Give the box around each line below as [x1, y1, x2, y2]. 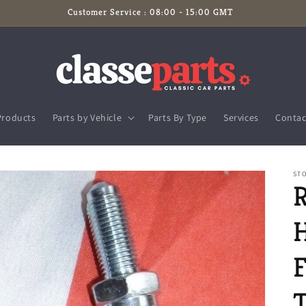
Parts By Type [148, 111, 208, 124]
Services [223, 111, 259, 124]
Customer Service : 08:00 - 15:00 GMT [67, 6, 234, 18]
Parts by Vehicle [52, 111, 122, 124]
